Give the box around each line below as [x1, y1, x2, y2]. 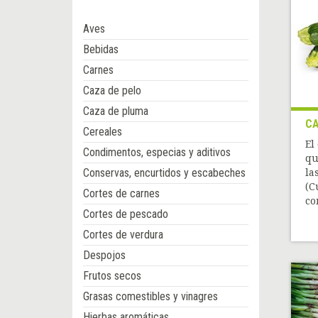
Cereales [83, 125, 122, 139]
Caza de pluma [83, 104, 148, 119]
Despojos [83, 248, 126, 263]
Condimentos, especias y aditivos [83, 146, 231, 160]
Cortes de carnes [83, 187, 160, 201]
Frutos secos [83, 269, 141, 283]
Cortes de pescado [83, 207, 168, 221]
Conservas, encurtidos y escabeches [83, 166, 246, 180]
